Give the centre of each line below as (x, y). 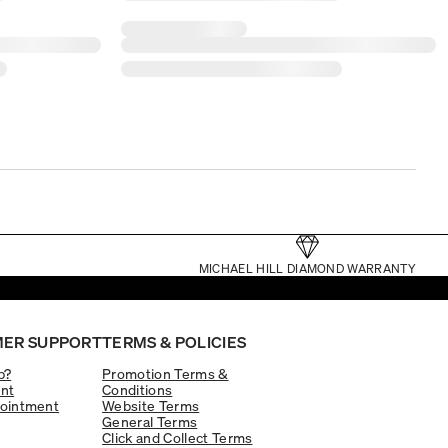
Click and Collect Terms (177, 436)
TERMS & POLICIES (174, 341)
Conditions (137, 388)
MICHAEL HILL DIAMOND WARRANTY (307, 268)
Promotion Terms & (165, 372)
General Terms (150, 420)
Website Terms (151, 404)
